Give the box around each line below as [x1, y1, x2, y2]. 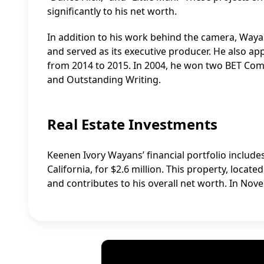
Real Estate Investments [47, 114, 217, 134]
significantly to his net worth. [47, 5, 177, 18]
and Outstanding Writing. [47, 73, 161, 86]
